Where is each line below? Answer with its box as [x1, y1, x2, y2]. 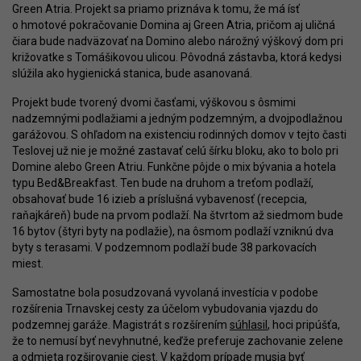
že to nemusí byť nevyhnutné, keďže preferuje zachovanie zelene [12, 334, 343, 347]
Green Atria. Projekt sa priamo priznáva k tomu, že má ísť [12, 2, 300, 15]
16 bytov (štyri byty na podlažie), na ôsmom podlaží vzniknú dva [12, 224, 334, 238]
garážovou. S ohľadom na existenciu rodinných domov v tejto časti [12, 127, 346, 141]
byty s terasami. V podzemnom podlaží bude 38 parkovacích [12, 240, 317, 254]
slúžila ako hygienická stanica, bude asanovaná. [12, 66, 252, 80]
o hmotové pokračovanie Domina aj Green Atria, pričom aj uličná [12, 18, 335, 31]
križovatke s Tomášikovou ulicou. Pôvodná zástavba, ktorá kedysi [12, 50, 342, 64]
